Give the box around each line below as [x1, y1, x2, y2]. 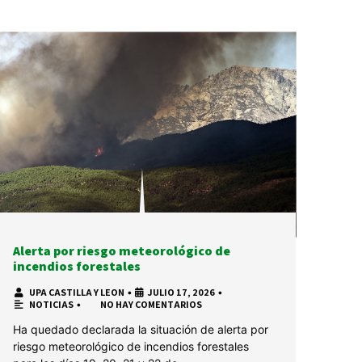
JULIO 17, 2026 [147, 285, 215, 298]
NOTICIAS [28, 297, 74, 310]
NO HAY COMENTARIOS [99, 297, 202, 310]
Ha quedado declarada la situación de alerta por [12, 322, 268, 336]
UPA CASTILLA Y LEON [28, 285, 124, 298]
